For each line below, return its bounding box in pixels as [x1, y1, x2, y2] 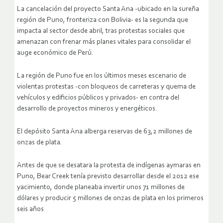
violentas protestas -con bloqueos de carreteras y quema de [17, 83, 196, 91]
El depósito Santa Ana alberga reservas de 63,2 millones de [17, 128, 192, 136]
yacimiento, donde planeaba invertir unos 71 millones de [17, 184, 185, 192]
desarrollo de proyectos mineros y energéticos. [17, 105, 157, 113]
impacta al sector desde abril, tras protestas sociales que [17, 27, 185, 35]
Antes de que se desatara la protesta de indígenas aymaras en [17, 162, 201, 170]
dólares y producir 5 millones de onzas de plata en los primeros [17, 195, 204, 203]
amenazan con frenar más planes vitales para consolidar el [17, 38, 191, 46]
